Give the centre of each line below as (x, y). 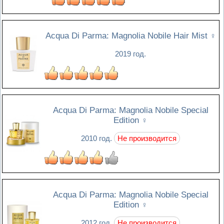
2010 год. (97, 138)
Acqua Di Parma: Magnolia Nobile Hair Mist (127, 35)
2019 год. (130, 53)
